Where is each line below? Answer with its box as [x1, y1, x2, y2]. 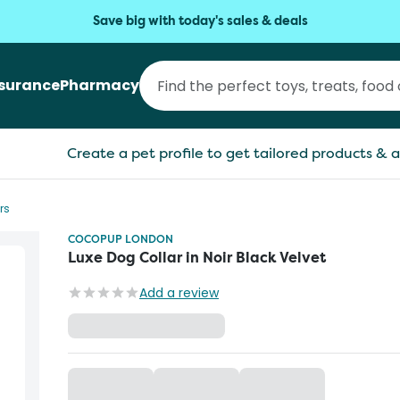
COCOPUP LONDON [68, 231, 173, 246]
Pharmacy [60, 75, 139, 96]
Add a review [139, 284, 219, 302]
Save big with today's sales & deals [92, 12, 308, 29]
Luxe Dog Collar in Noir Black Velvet [68, 248, 326, 267]
